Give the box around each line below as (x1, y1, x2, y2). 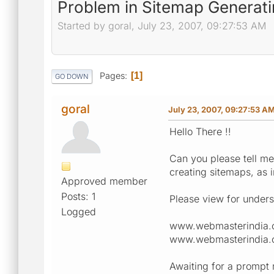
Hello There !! (169, 125, 231, 138)
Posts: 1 (61, 190, 95, 202)
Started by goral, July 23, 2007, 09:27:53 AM (57, 20, 266, 32)
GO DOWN (55, 72, 89, 81)
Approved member (61, 174, 147, 187)
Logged (61, 205, 96, 218)
